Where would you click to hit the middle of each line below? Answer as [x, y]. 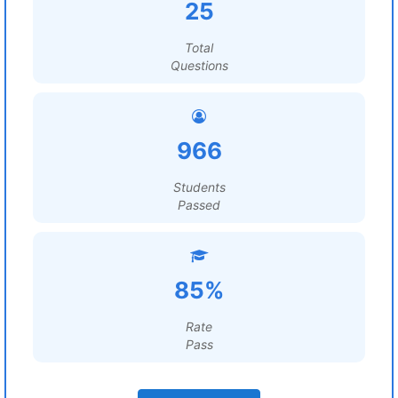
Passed [199, 205]
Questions [199, 65]
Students [199, 187]
